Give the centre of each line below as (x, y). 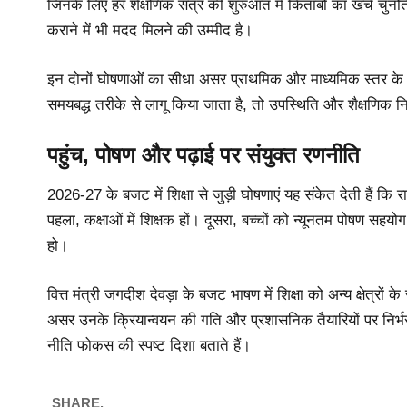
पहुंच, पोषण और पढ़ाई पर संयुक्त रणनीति (203, 155)
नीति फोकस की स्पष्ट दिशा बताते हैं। (149, 345)
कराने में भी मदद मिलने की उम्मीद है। (150, 31)
